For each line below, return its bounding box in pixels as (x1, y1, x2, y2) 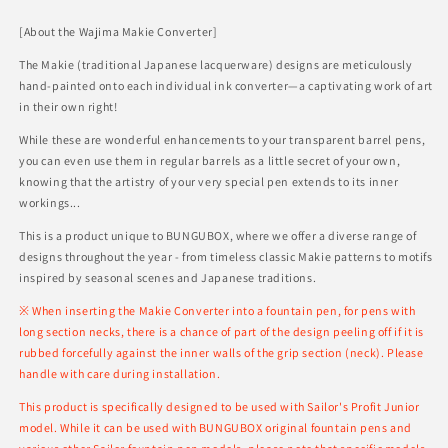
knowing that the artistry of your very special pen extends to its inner (19, 173, 399, 189)
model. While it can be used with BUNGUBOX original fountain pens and (19, 419, 412, 435)
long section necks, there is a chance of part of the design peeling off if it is (19, 323, 425, 339)
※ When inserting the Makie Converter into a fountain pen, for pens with (19, 302, 416, 318)
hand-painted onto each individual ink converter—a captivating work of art (19, 77, 433, 93)
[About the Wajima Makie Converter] (19, 23, 218, 39)
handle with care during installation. (19, 365, 221, 381)
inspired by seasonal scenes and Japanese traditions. (19, 269, 317, 285)
